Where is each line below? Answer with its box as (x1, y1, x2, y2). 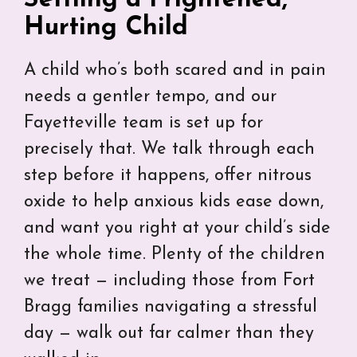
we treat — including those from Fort (24, 271, 315, 290)
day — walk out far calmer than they (24, 324, 314, 343)
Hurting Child (24, 14, 188, 41)
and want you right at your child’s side (24, 218, 331, 237)
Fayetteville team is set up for (24, 113, 263, 132)
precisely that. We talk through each (24, 139, 315, 159)
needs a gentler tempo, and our (24, 87, 277, 106)
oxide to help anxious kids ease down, (24, 192, 324, 211)
